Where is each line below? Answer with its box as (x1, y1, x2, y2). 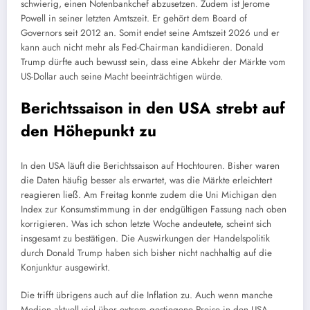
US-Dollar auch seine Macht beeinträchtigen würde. (21, 70, 223, 84)
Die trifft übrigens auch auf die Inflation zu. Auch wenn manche (21, 289, 273, 302)
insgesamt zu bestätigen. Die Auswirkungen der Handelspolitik (21, 231, 270, 245)
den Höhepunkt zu (21, 120, 161, 143)
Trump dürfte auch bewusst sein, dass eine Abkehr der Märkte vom (21, 55, 286, 69)
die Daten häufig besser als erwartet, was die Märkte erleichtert (21, 173, 272, 187)
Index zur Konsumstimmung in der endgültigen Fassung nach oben (21, 202, 286, 216)
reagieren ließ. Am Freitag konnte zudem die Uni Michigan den (21, 188, 277, 201)
